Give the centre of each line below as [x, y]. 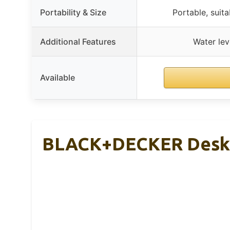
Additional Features [78, 41]
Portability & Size [73, 12]
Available [57, 77]
